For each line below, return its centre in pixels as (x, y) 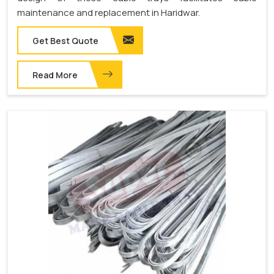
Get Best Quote (65, 40)
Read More (55, 75)
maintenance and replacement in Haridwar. (109, 12)
